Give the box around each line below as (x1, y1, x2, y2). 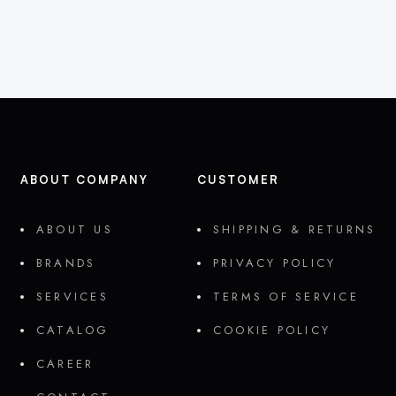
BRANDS (35, 254, 96, 271)
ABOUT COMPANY (19, 171, 148, 187)
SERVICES (35, 287, 109, 305)
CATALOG (35, 321, 110, 339)
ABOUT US (35, 220, 113, 238)
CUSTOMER (196, 171, 279, 187)
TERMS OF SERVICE (212, 287, 359, 305)
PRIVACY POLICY (212, 254, 337, 271)
